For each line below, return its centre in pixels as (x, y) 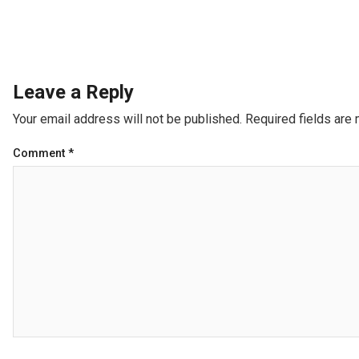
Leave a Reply (73, 93)
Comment (40, 154)
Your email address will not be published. (127, 119)
